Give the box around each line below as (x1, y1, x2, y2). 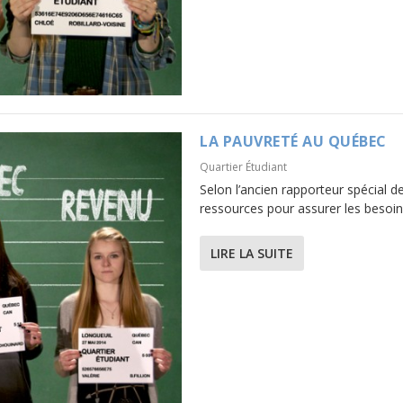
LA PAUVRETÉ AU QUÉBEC (200, 131, 387, 152)
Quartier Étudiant (200, 159, 287, 175)
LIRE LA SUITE (210, 245, 293, 263)
